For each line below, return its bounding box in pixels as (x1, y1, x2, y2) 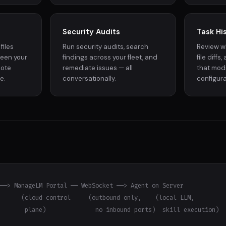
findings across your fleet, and (63, 53, 158, 62)
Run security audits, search (63, 42, 149, 51)
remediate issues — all (63, 64, 133, 73)
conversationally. (63, 74, 117, 83)
